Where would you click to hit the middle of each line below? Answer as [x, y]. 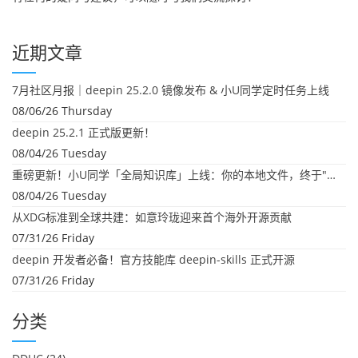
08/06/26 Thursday [62, 111]
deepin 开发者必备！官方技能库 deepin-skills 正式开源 [153, 259]
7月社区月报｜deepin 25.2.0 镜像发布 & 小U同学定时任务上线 [171, 90]
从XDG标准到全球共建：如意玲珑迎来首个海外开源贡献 [152, 217]
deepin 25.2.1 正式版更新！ [84, 132]
